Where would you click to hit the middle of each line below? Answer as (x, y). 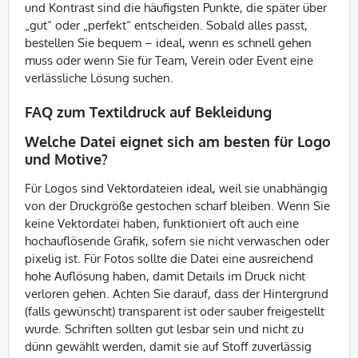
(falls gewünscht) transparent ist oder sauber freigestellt (175, 311)
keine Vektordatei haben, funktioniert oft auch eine (162, 223)
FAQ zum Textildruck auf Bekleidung (148, 112)
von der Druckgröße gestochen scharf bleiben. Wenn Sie (177, 206)
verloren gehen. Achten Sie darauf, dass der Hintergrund (177, 294)
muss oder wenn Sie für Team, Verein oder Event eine (169, 60)
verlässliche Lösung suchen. (99, 78)
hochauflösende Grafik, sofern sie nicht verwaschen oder (177, 241)
